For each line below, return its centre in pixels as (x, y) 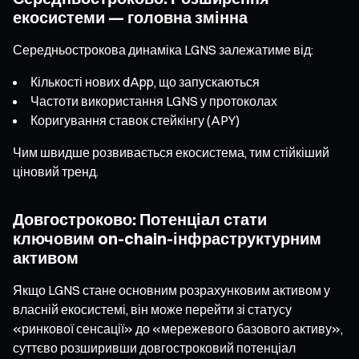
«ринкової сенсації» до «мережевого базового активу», (178, 328)
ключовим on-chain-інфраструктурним (167, 238)
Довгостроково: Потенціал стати (140, 219)
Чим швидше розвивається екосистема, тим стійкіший (171, 152)
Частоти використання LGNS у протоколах (154, 101)
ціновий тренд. (56, 171)
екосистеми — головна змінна (130, 17)
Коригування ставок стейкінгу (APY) (135, 120)
